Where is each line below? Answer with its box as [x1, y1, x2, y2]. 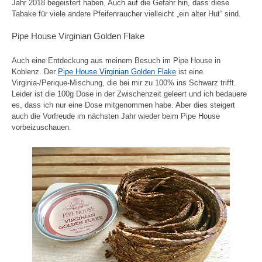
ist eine [176, 67, 203, 77]
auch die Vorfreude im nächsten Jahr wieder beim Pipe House [12, 112, 220, 121]
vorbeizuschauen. [12, 123, 71, 132]
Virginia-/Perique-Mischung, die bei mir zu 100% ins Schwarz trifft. [12, 78, 236, 88]
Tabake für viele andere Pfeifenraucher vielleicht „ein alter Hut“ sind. [12, 9, 241, 18]
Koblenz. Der [12, 67, 58, 77]
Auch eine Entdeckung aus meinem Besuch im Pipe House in [12, 56, 220, 65]
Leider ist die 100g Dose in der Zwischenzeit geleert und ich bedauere [12, 89, 247, 99]
